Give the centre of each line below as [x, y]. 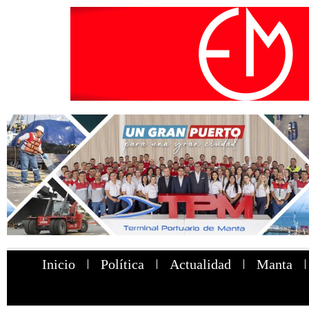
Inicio [58, 265]
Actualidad [200, 265]
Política [122, 265]
